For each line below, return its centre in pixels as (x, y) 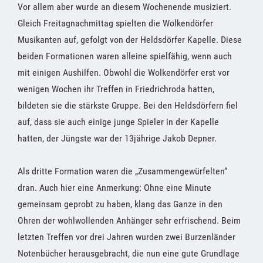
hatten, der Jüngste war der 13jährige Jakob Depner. (117, 138)
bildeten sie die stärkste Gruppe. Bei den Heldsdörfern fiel (128, 105)
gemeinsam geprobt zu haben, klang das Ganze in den (120, 204)
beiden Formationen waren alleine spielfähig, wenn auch (125, 56)
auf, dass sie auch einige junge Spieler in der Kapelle (118, 122)
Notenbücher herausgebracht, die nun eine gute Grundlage (129, 253)
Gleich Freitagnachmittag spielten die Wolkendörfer (115, 23)
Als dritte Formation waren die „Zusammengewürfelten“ (122, 171)
